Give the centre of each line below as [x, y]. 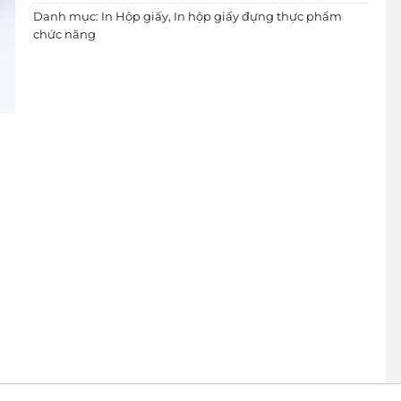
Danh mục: [68, 17]
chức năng [65, 35]
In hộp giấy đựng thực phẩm [258, 17]
